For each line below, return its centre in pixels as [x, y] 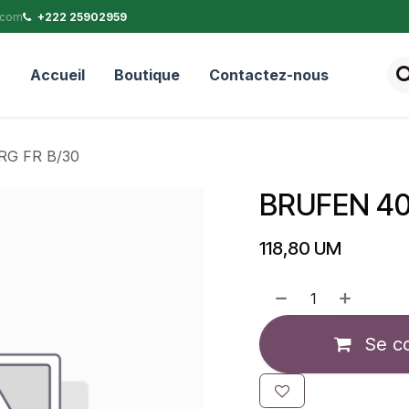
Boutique [147, 74]
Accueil [57, 74]
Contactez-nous [268, 74]
